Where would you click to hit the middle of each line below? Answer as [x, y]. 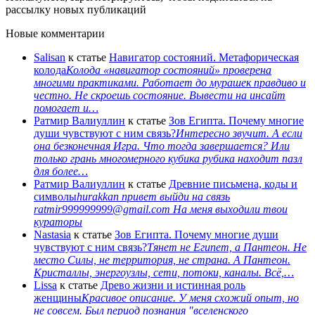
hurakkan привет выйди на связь [153, 197]
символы [55, 197]
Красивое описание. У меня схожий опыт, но [190, 298]
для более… [61, 172]
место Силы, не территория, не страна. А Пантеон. [162, 260]
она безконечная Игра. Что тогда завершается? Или [162, 146]
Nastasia [52, 235]
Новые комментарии [55, 34]
